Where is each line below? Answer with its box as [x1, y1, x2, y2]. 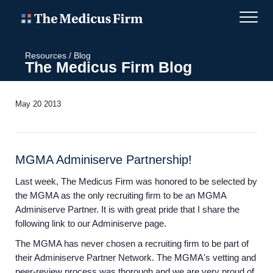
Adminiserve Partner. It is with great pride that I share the [15, 204, 239, 214]
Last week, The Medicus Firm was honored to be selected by [15, 175, 257, 186]
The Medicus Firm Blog [25, 58, 192, 76]
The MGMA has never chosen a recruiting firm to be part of [15, 238, 249, 249]
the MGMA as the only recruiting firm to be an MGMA [15, 190, 226, 200]
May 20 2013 [15, 99, 61, 108]
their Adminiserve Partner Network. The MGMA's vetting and [15, 252, 256, 263]
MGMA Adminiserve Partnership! [15, 152, 192, 166]
